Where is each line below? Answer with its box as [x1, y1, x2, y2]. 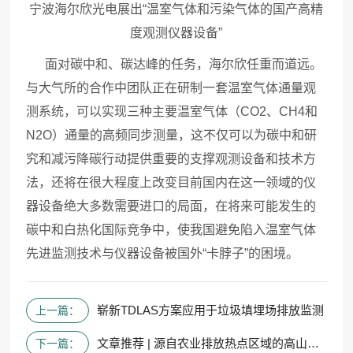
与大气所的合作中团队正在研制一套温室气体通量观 [26, 80, 317, 95]
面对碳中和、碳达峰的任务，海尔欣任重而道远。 [26, 57, 323, 71]
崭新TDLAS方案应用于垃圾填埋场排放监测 [97, 303, 325, 317]
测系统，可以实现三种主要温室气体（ [26, 104, 241, 118]
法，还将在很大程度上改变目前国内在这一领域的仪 [26, 175, 317, 189]
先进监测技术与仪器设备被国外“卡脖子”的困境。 [26, 246, 299, 260]
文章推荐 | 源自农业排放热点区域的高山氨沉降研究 [307, 336, 320, 350]
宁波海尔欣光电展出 [29, 2, 143, 16]
